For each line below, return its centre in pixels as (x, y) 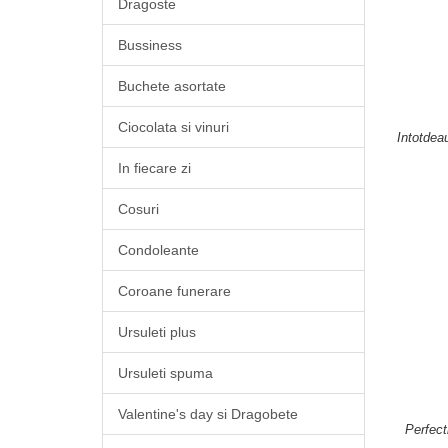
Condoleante (158, 250)
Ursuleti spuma (165, 373)
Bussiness (150, 45)
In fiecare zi (154, 168)
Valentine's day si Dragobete (208, 414)
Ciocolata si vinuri (173, 127)
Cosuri (138, 209)
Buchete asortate (172, 86)
